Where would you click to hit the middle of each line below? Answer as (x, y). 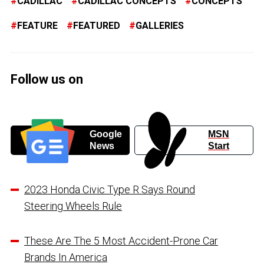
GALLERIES (160, 25)
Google (105, 134)
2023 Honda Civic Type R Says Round (110, 189)
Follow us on (47, 79)
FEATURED (97, 25)
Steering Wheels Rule (73, 206)
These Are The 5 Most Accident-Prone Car (121, 240)
